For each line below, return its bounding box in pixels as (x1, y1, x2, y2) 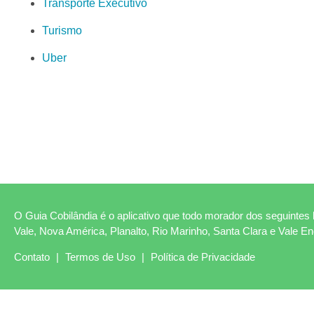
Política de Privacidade (151, 250, 255, 263)
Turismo (42, 24, 82, 36)
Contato (14, 250, 50, 263)
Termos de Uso (65, 250, 135, 263)
